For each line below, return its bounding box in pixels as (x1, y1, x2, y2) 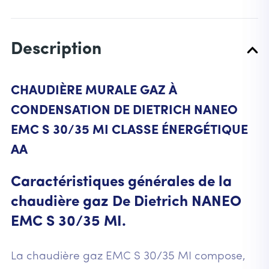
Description (10, 41, 101, 59)
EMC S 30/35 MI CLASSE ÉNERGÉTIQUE (10, 124, 248, 137)
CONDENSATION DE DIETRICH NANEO (10, 104, 238, 117)
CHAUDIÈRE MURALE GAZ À (10, 84, 177, 97)
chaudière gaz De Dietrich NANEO (10, 195, 241, 210)
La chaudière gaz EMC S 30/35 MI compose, (10, 250, 246, 262)
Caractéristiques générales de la (10, 175, 232, 190)
